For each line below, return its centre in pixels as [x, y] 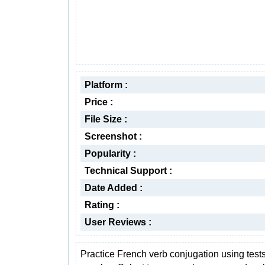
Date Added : [114, 188]
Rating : [102, 205]
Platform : [106, 85]
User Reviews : [118, 222]
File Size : [106, 119]
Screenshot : [113, 136]
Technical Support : [128, 171]
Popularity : [110, 153]
